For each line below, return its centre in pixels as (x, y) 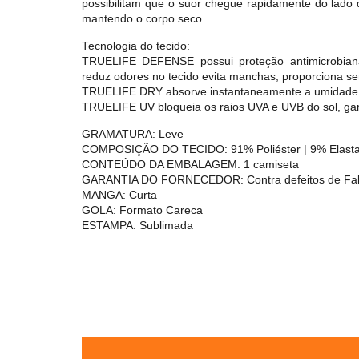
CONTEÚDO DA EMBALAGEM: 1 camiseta (190, 165)
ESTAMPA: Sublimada (137, 226)
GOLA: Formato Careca (142, 210)
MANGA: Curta (119, 195)
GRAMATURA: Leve (133, 134)
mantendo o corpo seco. (143, 19)
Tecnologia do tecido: (136, 46)
